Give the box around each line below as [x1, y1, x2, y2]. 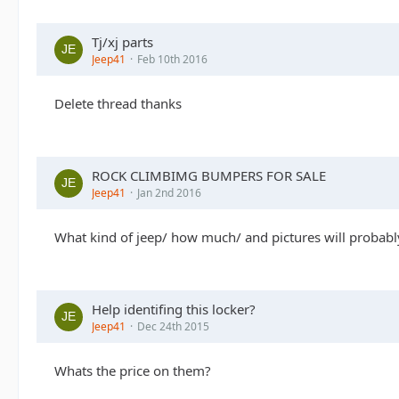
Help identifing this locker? [92, 300, 256, 318]
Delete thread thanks [54, 94, 182, 112]
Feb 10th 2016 [137, 52, 208, 67]
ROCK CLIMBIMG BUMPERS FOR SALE [92, 167, 326, 184]
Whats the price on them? [54, 362, 211, 379]
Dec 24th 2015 [137, 319, 209, 334]
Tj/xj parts [92, 33, 153, 51]
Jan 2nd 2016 [137, 185, 201, 200]
